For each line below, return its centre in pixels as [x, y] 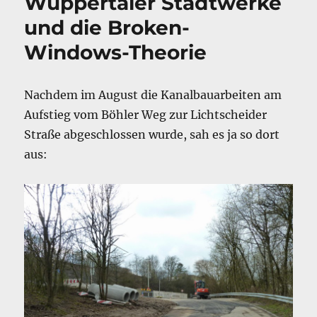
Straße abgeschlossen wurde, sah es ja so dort [152, 135]
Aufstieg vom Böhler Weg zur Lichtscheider [146, 115]
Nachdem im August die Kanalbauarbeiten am [153, 95]
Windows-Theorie [116, 53]
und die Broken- [107, 28]
